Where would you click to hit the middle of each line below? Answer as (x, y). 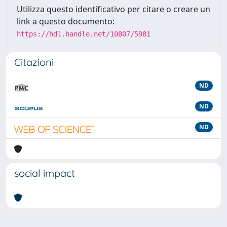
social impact (45, 173)
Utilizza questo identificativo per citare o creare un (113, 9)
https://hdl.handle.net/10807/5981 (84, 34)
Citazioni (34, 62)
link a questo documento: (66, 21)
